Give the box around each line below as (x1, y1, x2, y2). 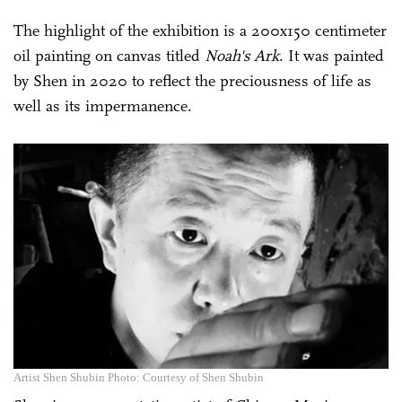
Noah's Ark (205, 45, 279, 66)
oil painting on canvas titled (13, 45, 205, 66)
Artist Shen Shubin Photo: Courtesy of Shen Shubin (13, 370, 264, 384)
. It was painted (279, 45, 384, 66)
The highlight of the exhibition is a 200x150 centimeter (13, 20, 387, 40)
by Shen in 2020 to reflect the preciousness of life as (13, 70, 371, 91)
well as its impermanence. (13, 95, 192, 116)
